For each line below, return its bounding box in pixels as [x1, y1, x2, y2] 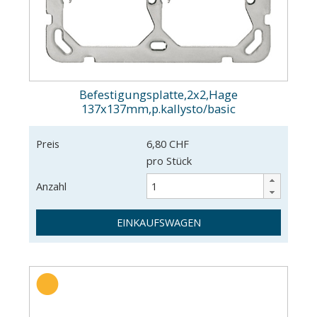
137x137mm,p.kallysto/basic [81, 100, 236, 117]
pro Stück [146, 154, 192, 168]
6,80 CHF [146, 137, 189, 151]
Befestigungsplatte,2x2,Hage [79, 86, 238, 103]
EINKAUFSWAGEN [116, 215, 201, 230]
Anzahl [35, 179, 67, 194]
